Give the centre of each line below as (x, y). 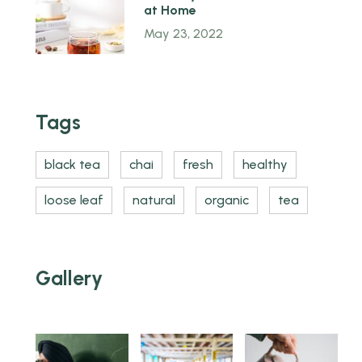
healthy (265, 165)
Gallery (69, 278)
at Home (170, 11)
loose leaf (74, 200)
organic (227, 200)
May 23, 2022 (183, 34)
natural (154, 200)
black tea (72, 165)
